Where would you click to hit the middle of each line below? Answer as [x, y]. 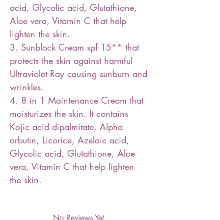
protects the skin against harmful [71, 60]
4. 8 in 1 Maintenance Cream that [77, 100]
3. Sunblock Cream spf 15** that [74, 47]
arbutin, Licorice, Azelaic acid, [69, 140]
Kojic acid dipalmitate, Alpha [66, 127]
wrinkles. [27, 87]
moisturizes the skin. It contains [69, 113]
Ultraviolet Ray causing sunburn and [79, 74]
